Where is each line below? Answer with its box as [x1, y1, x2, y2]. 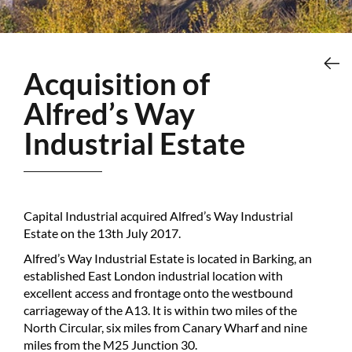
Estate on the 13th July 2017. [24, 225, 181, 240]
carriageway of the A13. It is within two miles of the [24, 302, 297, 317]
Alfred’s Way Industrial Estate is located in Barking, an [24, 251, 312, 266]
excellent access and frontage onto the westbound [24, 285, 293, 300]
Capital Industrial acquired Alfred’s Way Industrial [24, 208, 293, 223]
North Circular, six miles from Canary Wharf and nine [24, 320, 307, 335]
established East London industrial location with [24, 268, 283, 283]
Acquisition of [24, 65, 45, 101]
